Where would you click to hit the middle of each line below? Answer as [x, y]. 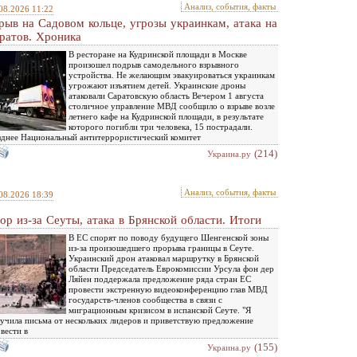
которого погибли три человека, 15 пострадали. [161, 127]
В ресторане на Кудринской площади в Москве [158, 54]
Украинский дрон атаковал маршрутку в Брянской [164, 258]
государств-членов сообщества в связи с [145, 300]
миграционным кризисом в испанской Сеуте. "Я [160, 310]
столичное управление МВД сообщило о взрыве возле [172, 106]
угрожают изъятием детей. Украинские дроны [157, 85]
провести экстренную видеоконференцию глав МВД [168, 289]
